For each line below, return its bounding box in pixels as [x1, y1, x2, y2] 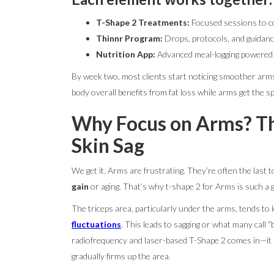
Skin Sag [72, 133, 144, 157]
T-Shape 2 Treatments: [96, 17, 190, 28]
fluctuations [72, 219, 121, 229]
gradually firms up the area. [72, 251, 171, 261]
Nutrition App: [96, 49, 155, 59]
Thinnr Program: [96, 33, 163, 43]
